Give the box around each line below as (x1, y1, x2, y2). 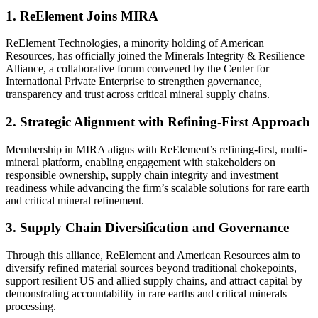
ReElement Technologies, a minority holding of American (6, 37, 264, 50)
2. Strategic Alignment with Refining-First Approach (6, 114, 310, 129)
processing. (6, 300, 56, 313)
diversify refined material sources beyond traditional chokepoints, (6, 262, 297, 275)
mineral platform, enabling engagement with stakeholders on (6, 155, 275, 168)
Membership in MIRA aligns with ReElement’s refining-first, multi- (6, 143, 307, 155)
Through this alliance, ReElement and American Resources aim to (6, 249, 300, 262)
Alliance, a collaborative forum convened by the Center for (6, 62, 269, 75)
